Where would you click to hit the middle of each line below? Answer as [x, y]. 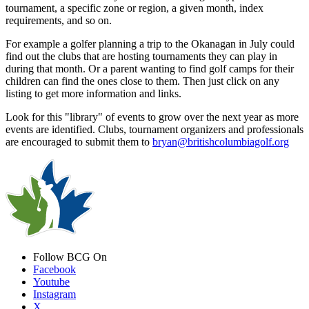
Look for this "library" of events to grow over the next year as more [152, 117]
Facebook [54, 269]
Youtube [51, 281]
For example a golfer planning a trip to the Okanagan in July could [150, 43]
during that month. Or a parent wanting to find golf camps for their [150, 68]
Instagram [54, 294]
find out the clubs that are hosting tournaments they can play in [141, 56]
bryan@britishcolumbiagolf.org [221, 141]
